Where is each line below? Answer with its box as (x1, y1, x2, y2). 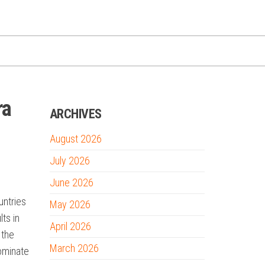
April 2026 (49, 220, 91, 232)
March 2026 (49, 242, 99, 254)
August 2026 (49, 132, 102, 145)
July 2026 (49, 154, 90, 167)
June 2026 (49, 176, 93, 189)
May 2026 (49, 198, 91, 211)
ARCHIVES (49, 106, 102, 121)
